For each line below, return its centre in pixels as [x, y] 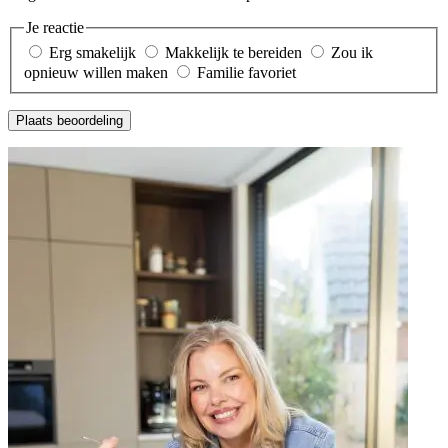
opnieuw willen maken [96, 73]
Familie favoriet [246, 73]
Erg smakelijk [92, 53]
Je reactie [55, 27]
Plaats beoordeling [69, 121]
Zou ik [352, 53]
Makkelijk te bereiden [233, 53]
